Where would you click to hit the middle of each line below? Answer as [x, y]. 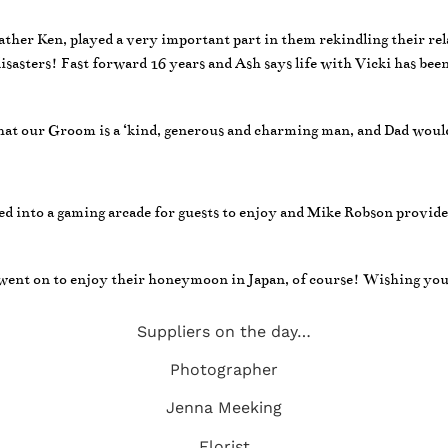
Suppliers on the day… [224, 331]
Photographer [224, 369]
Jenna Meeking [224, 408]
